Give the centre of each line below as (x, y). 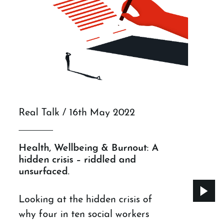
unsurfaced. (44, 172)
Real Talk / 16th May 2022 (77, 113)
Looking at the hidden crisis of (86, 200)
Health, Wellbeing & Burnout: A (89, 148)
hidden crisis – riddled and (78, 160)
